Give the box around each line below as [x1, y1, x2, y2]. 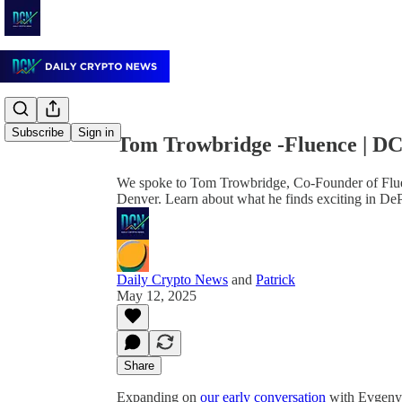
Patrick [256, 271, 295, 287]
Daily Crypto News [117, 271, 228, 287]
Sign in [78, 126, 114, 140]
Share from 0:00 [109, 56, 201, 71]
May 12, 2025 [117, 287, 197, 303]
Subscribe [12, 126, 64, 140]
